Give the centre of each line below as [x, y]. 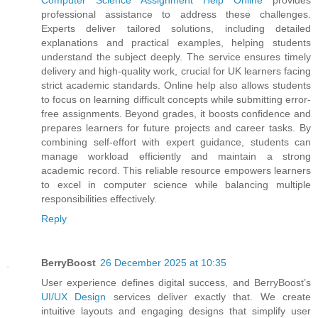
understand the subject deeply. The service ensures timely [176, 56]
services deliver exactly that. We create [212, 296]
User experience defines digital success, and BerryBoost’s [176, 282]
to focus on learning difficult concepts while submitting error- [176, 99]
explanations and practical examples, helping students [176, 42]
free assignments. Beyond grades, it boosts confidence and [176, 113]
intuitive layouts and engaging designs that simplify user [176, 311]
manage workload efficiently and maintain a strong [176, 156]
